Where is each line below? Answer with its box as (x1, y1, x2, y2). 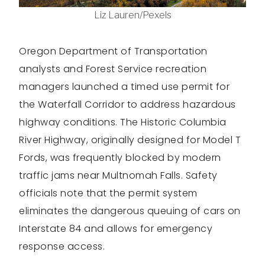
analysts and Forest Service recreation (19, 62, 206, 76)
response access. (19, 240, 105, 254)
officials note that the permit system (19, 186, 198, 201)
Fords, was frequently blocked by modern (19, 151, 221, 165)
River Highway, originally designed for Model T (19, 133, 241, 147)
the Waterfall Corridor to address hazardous (19, 98, 236, 112)
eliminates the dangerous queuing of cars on (19, 204, 241, 218)
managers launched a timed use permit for (19, 80, 230, 94)
